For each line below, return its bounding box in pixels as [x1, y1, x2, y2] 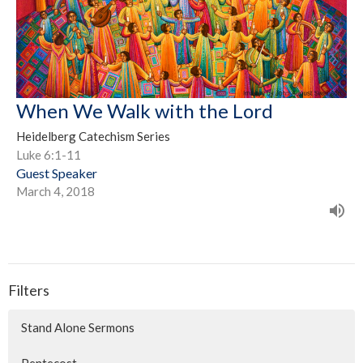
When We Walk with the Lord [16, 98, 273, 122]
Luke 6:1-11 [16, 147, 81, 162]
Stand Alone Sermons [21, 320, 135, 335]
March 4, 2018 [16, 183, 95, 199]
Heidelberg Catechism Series [16, 128, 170, 143]
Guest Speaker [16, 164, 97, 181]
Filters [8, 280, 49, 299]
